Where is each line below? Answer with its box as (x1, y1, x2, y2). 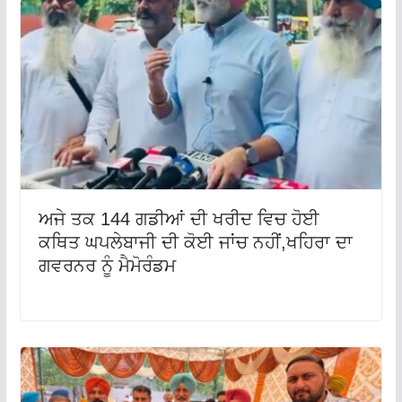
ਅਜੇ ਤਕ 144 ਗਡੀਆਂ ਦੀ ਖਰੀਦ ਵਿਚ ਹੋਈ (38, 208, 319, 229)
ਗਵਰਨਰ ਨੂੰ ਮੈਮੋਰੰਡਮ (38, 255, 176, 275)
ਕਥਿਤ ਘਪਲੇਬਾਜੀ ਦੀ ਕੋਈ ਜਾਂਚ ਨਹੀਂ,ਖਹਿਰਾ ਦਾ (38, 232, 353, 252)
